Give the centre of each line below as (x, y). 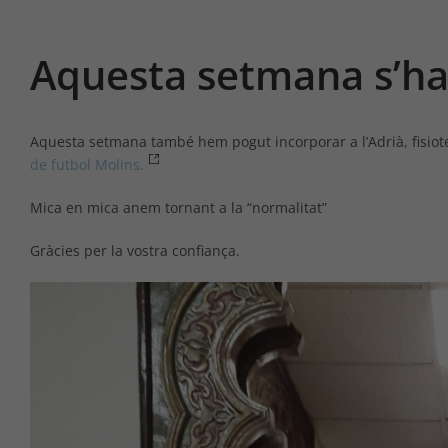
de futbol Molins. (87, 164)
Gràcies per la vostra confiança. (135, 250)
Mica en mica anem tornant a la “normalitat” (178, 207)
